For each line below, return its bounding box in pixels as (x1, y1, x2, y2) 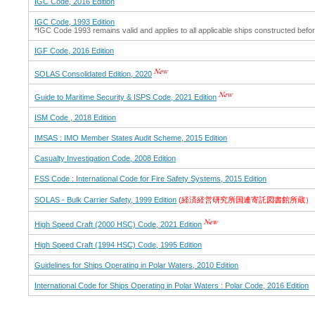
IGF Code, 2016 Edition (34, 46, 114, 56)
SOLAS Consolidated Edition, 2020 (34, 70, 152, 79)
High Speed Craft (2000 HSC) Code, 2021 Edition (34, 220, 202, 229)
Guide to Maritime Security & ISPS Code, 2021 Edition (34, 93, 217, 102)
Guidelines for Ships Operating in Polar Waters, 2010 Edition (34, 261, 238, 270)
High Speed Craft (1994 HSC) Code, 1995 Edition (34, 240, 202, 250)
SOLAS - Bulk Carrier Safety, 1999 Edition (34, 195, 176, 205)
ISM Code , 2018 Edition (34, 113, 116, 122)
